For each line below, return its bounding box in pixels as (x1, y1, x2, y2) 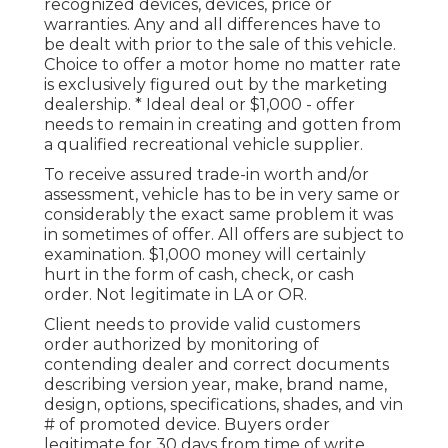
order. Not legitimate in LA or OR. (44, 285, 307, 305)
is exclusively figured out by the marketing (44, 75, 388, 95)
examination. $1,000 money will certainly (44, 245, 366, 265)
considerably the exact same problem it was (44, 205, 393, 225)
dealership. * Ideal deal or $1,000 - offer (44, 95, 355, 115)
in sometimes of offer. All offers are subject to (44, 225, 404, 245)
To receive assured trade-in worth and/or (44, 165, 369, 185)
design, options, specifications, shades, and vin (44, 395, 403, 415)
